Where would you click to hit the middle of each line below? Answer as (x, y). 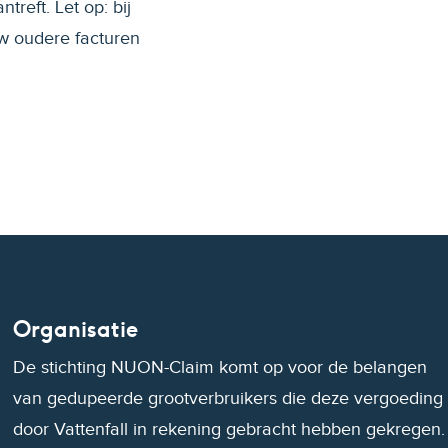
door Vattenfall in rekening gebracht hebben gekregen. (229, 429)
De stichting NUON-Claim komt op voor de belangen (220, 367)
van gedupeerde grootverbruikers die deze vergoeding (228, 398)
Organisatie (76, 328)
